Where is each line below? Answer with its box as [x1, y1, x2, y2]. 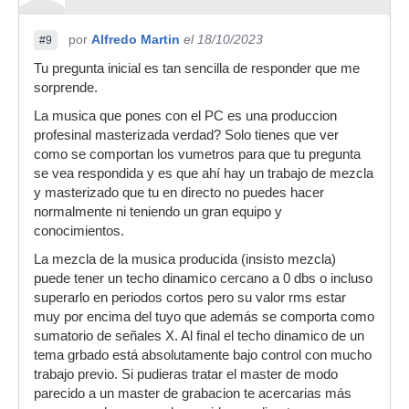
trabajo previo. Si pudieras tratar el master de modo [34, 367, 338, 382]
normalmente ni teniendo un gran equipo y [34, 204, 282, 219]
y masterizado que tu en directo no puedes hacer [34, 185, 324, 200]
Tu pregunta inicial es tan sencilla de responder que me [34, 61, 360, 76]
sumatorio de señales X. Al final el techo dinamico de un [34, 329, 364, 343]
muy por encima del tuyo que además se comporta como [34, 309, 374, 324]
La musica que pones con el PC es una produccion [34, 109, 337, 123]
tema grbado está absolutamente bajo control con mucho [34, 348, 372, 362]
